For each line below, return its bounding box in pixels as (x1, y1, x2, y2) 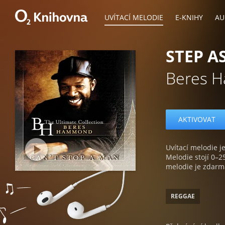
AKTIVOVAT (178, 115, 215, 124)
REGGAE (171, 192, 195, 200)
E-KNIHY (175, 13, 203, 22)
